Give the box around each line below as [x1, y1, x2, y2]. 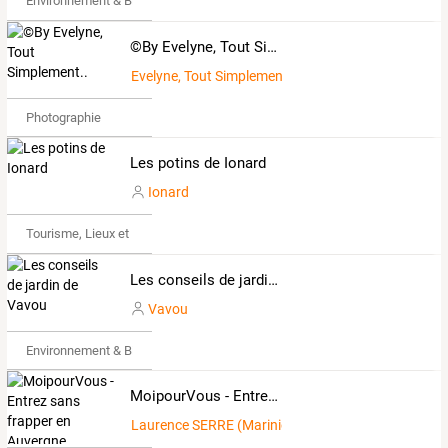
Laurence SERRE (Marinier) [130, 417, 298, 434]
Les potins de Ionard [129, 154, 266, 173]
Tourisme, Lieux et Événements [25, 226, 202, 242]
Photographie [25, 109, 101, 125]
